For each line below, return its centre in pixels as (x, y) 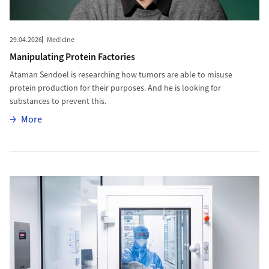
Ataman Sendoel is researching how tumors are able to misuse (121, 75)
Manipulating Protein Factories (72, 57)
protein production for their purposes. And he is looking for (115, 89)
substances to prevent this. (58, 102)
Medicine (60, 40)
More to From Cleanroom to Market (80, 159)
